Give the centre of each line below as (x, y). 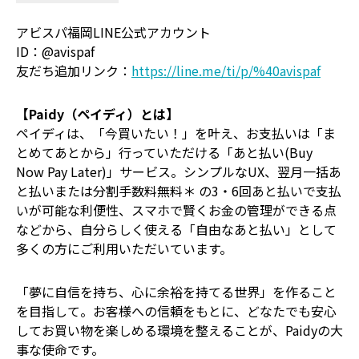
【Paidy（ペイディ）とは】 (97, 114)
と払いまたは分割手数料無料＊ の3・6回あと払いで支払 (179, 191)
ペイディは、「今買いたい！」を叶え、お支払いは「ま (176, 133)
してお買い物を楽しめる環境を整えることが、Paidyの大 (179, 330)
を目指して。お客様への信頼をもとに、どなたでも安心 (176, 311)
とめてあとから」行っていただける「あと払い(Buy (164, 152)
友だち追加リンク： (74, 71)
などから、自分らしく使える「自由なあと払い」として (176, 229)
